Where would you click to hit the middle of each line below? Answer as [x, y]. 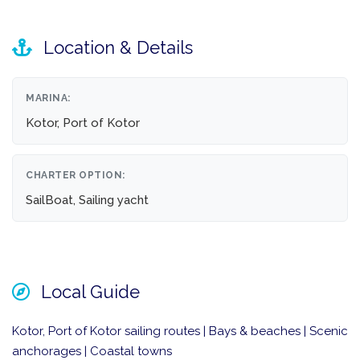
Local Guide [88, 292]
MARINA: [48, 98]
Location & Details [116, 48]
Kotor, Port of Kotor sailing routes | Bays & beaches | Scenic [180, 331]
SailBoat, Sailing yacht [87, 200]
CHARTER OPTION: [76, 176]
